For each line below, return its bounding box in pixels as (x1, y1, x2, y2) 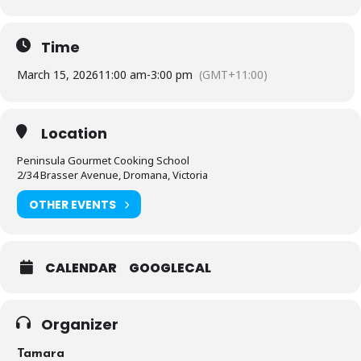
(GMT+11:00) (199, 67, 268, 82)
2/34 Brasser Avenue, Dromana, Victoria (17, 168, 208, 182)
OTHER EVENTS (29, 196, 116, 213)
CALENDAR (45, 259, 117, 277)
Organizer (41, 314, 118, 334)
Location (41, 123, 107, 143)
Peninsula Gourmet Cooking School (17, 153, 189, 168)
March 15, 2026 (17, 67, 98, 82)
